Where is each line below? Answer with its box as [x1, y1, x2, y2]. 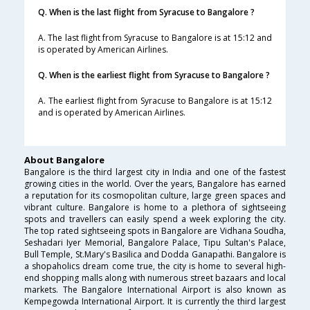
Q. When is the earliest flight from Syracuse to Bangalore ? [38, 69, 270, 82]
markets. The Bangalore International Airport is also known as [24, 284, 286, 296]
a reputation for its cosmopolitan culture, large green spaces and [24, 190, 286, 202]
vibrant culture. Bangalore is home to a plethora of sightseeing [24, 201, 286, 214]
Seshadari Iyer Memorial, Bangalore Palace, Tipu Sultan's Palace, [24, 237, 286, 249]
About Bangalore [24, 154, 104, 167]
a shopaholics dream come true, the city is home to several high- [24, 260, 286, 273]
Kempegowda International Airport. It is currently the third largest [24, 295, 286, 308]
